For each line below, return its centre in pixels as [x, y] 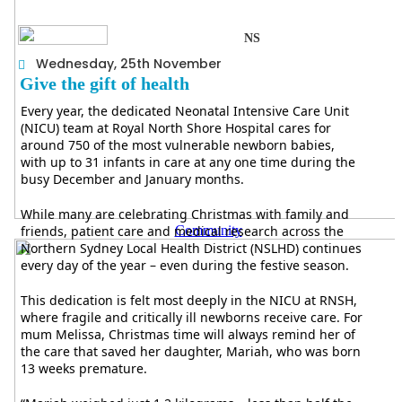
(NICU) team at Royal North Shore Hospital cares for [176, 128]
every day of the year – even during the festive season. [185, 265]
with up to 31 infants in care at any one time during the [188, 162]
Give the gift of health [105, 83]
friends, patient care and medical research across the [182, 231]
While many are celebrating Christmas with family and [185, 214]
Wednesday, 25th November [129, 64]
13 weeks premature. [84, 368]
